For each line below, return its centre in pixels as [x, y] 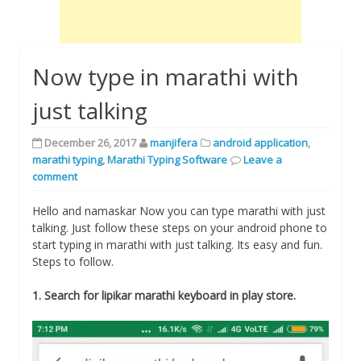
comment [55, 176]
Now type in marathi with [166, 76]
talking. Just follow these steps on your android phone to [180, 227]
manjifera [174, 142]
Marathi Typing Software [167, 159]
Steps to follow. [73, 261]
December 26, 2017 [90, 142]
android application [260, 142]
